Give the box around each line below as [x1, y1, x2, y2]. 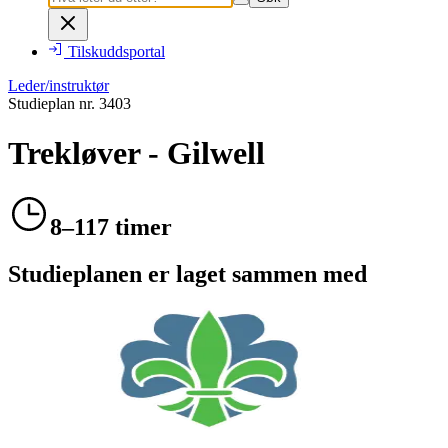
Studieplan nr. [8, 95, 99, 113]
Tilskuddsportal [68, 43, 165, 61]
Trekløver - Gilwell [8, 134, 265, 171]
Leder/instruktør [8, 77, 109, 95]
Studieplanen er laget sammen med [8, 260, 367, 287]
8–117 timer [50, 214, 172, 241]
